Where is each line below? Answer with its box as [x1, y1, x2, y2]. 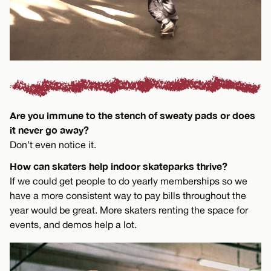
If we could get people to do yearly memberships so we [10, 175, 247, 186]
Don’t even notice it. [10, 139, 96, 150]
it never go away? [10, 123, 89, 135]
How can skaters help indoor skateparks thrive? [10, 160, 227, 172]
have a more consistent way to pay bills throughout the [10, 189, 246, 201]
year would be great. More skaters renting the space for [10, 204, 248, 215]
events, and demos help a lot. [10, 218, 137, 230]
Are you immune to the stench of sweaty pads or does [10, 109, 255, 121]
